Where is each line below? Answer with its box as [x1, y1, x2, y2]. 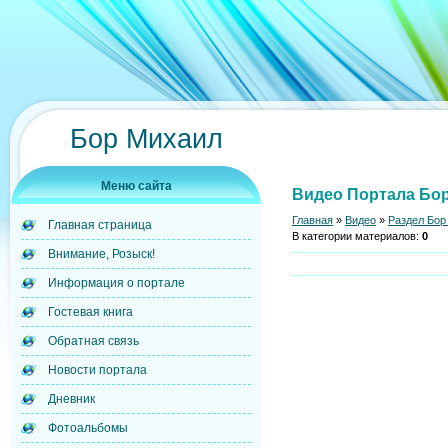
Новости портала [48, 363, 147, 377]
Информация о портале [48, 276, 185, 290]
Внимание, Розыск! [48, 247, 155, 261]
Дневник [48, 392, 95, 406]
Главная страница [48, 218, 152, 232]
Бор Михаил [70, 124, 223, 154]
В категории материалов [292, 230, 416, 243]
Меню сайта [100, 179, 172, 193]
